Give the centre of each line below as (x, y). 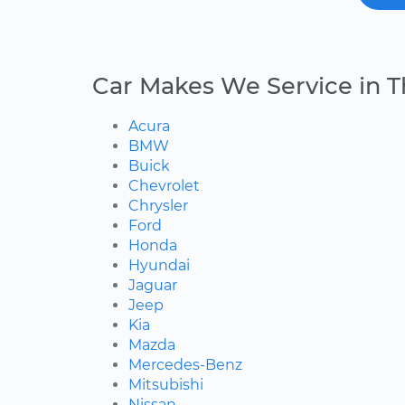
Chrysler (158, 206)
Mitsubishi (166, 385)
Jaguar (153, 286)
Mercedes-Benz (185, 365)
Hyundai (159, 266)
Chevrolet (164, 186)
